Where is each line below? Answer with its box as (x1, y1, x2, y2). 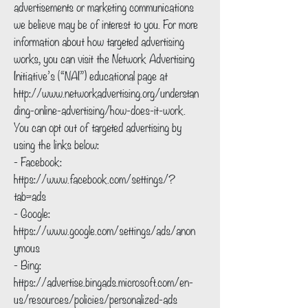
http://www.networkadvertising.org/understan (14, 83, 199, 101)
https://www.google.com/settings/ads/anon (14, 221, 195, 239)
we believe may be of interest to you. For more (14, 14, 198, 32)
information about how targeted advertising (14, 32, 184, 49)
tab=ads (14, 186, 49, 204)
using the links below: (14, 135, 102, 153)
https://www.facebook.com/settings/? (14, 169, 175, 187)
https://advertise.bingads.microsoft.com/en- (14, 272, 193, 290)
